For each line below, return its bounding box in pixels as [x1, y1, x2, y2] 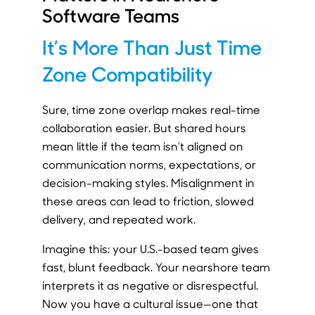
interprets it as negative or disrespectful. [41, 278, 258, 293]
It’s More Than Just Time [41, 33, 262, 60]
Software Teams [41, 3, 179, 28]
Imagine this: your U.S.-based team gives [41, 241, 259, 257]
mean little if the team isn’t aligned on [41, 139, 243, 154]
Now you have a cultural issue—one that [41, 296, 258, 311]
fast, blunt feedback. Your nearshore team [41, 259, 270, 275]
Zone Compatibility [41, 60, 213, 87]
